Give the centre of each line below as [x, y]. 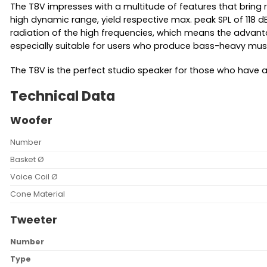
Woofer [31, 120]
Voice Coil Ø [34, 176]
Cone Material [38, 194]
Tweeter [34, 219]
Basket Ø [27, 159]
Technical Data [63, 96]
